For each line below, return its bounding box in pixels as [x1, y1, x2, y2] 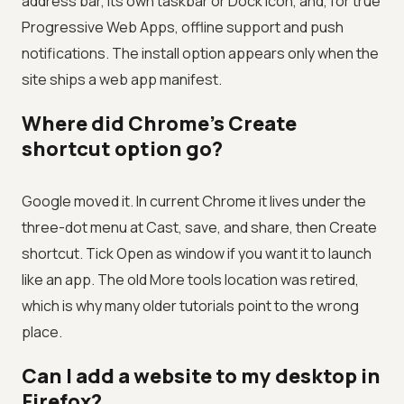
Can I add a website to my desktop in [22, 363, 381, 390]
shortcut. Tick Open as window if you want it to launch [22, 243, 372, 264]
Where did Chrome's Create [22, 110, 297, 138]
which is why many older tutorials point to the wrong [22, 296, 359, 317]
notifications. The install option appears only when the [22, 43, 379, 64]
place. [22, 322, 62, 343]
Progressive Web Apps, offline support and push [22, 17, 344, 38]
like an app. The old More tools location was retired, [22, 270, 359, 290]
